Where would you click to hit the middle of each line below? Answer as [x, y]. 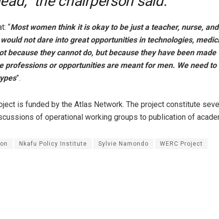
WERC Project [181, 143]
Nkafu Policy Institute [53, 143]
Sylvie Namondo [123, 143]
